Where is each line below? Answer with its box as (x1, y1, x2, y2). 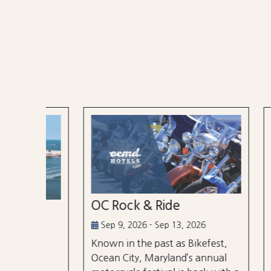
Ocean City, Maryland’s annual (61, 253, 197, 263)
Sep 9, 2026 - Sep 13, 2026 (68, 221, 175, 230)
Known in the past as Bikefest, (61, 238, 197, 249)
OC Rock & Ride (61, 195, 150, 218)
